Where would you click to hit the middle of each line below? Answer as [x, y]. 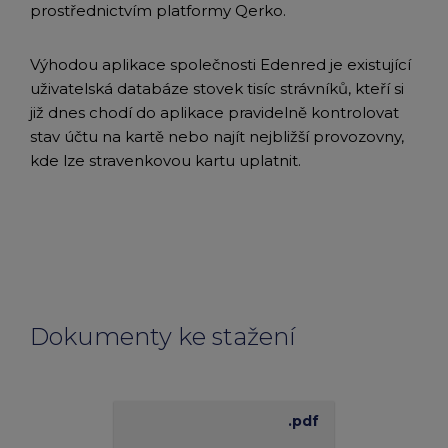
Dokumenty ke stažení [163, 336]
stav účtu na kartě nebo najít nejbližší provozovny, [217, 136]
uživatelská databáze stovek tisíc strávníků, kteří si [217, 88]
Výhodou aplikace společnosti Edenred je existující [220, 64]
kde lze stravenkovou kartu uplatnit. [165, 160]
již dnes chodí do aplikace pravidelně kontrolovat [214, 112]
